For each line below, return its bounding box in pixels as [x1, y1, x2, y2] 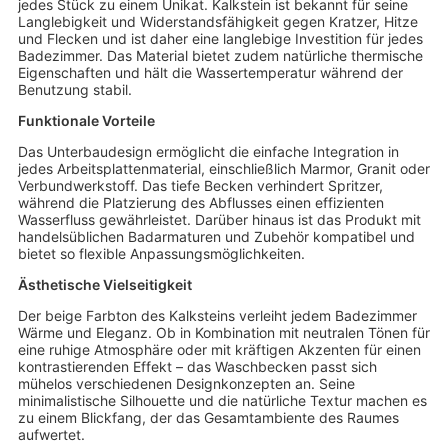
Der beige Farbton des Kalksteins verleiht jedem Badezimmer [17, 307, 417, 325]
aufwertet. [17, 426, 85, 444]
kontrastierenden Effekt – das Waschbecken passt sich [17, 358, 377, 376]
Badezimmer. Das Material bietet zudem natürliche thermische [17, 47, 423, 65]
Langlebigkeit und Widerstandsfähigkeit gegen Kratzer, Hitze [17, 13, 418, 31]
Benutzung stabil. [17, 81, 132, 99]
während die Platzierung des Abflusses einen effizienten [17, 194, 384, 212]
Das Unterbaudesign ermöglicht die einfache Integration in [17, 143, 399, 161]
